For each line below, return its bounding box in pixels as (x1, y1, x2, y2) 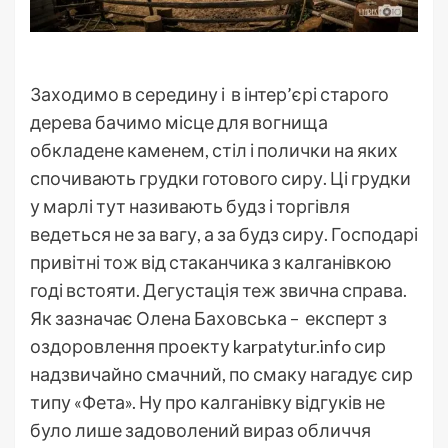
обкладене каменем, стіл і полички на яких (30, 139, 398, 162)
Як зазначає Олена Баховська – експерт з (30, 307, 387, 330)
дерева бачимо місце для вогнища (30, 111, 328, 134)
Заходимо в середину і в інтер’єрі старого (30, 83, 389, 106)
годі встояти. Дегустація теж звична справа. (30, 279, 407, 302)
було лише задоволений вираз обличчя (30, 419, 371, 442)
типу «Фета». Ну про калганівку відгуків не (30, 391, 385, 414)
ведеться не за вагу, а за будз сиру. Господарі (30, 223, 418, 246)
